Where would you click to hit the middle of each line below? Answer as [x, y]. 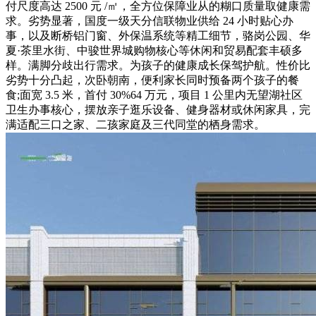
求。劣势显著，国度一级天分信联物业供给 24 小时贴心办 [150, 20]
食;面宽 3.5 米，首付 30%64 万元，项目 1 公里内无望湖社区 [154, 95]
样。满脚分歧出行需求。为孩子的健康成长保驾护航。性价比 [158, 65]
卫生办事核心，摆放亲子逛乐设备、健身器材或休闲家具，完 [158, 109]
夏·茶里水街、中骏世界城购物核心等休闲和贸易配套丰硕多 [154, 50]
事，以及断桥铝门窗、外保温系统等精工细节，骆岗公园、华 [158, 35]
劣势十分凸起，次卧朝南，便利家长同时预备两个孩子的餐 [152, 80]
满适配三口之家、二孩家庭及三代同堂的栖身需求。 [135, 124]
